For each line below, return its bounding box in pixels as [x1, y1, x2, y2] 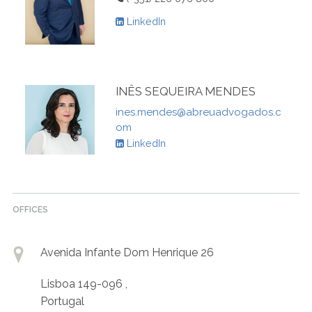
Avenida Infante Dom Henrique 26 [40, 245, 214, 259]
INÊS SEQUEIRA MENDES [116, 84, 256, 98]
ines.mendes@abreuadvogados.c [116, 105, 281, 118]
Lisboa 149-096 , [40, 276, 127, 290]
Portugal [40, 294, 84, 308]
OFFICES [13, 204, 48, 214]
